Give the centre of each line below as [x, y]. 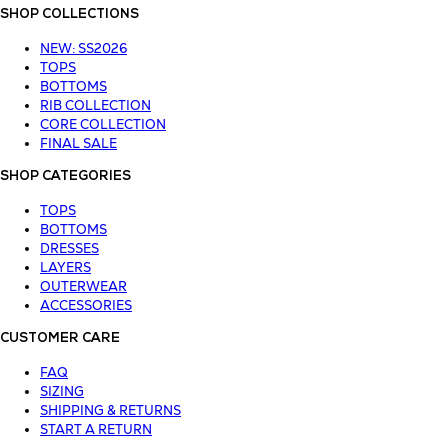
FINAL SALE [78, 143]
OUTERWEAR [83, 286]
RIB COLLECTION [95, 105]
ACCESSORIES [86, 305]
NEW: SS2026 [83, 48]
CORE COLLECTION [103, 124]
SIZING [62, 391]
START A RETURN [96, 429]
